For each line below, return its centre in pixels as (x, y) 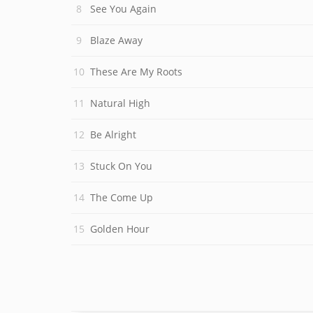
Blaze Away (116, 40)
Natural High (120, 103)
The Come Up (122, 197)
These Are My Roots (136, 72)
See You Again (123, 9)
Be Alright (113, 134)
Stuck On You (121, 166)
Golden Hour (120, 229)
